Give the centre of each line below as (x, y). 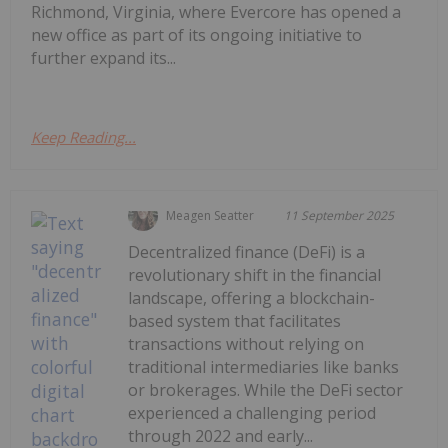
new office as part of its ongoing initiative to (196, 35)
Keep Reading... (83, 137)
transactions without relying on (246, 344)
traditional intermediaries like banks (264, 367)
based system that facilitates (235, 321)
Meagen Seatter (210, 216)
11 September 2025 (339, 216)
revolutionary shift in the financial (255, 275)
